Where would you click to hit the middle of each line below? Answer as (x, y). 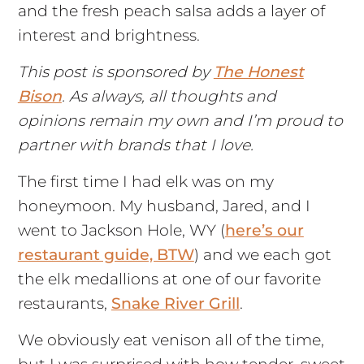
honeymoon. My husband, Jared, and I (164, 206)
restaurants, (64, 303)
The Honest (258, 71)
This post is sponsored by (115, 71)
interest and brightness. (108, 35)
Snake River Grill (175, 303)
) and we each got (262, 254)
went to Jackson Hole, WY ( (121, 230)
